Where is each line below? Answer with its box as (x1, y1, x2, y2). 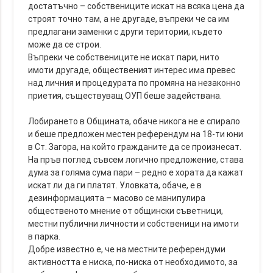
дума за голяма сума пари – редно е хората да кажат (28, 167, 244, 179)
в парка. (28, 231, 61, 243)
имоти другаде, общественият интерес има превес (28, 65, 236, 76)
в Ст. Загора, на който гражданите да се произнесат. (28, 141, 242, 153)
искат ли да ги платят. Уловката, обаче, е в (28, 180, 202, 191)
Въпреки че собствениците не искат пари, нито (28, 52, 220, 63)
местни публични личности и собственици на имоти (28, 218, 239, 230)
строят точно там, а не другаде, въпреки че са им (28, 13, 230, 25)
